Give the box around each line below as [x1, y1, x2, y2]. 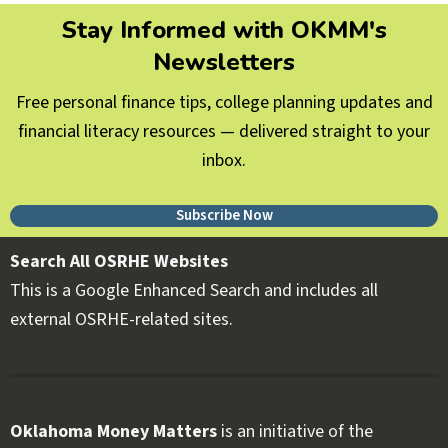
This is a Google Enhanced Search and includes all [10, 278, 378, 304]
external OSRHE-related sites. [10, 307, 233, 333]
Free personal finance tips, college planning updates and [15, 90, 433, 116]
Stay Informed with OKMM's [61, 14, 387, 47]
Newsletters [153, 46, 295, 79]
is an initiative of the [217, 419, 373, 445]
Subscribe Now [175, 205, 273, 227]
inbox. [202, 148, 246, 174]
